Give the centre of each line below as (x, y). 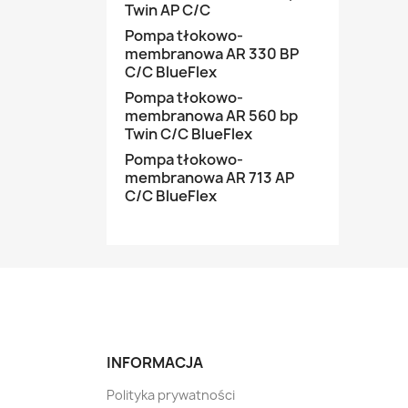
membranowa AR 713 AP (209, 178)
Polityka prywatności (171, 395)
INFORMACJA (155, 362)
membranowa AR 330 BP (212, 54)
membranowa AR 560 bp (211, 116)
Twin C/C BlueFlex (189, 134)
